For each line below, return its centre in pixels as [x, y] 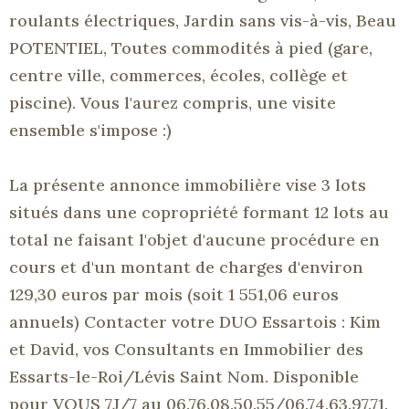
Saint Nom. [222, 376]
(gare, [350, 47]
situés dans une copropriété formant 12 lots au [199, 212]
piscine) [41, 102]
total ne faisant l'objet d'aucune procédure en [194, 239]
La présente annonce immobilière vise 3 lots [188, 184]
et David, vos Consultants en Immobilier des [186, 349]
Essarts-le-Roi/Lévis [92, 376]
